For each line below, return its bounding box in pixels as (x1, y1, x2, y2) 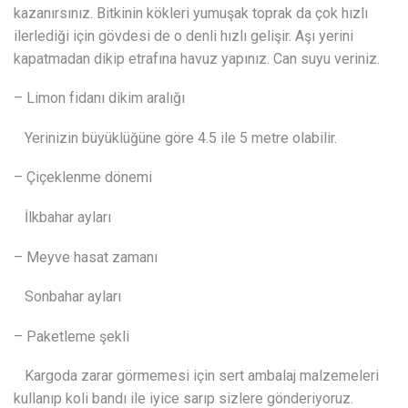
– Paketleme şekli (14, 327, 129, 345)
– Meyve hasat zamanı (14, 248, 158, 266)
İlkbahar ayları (14, 208, 111, 226)
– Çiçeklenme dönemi (14, 168, 152, 187)
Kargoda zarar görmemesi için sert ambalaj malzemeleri (14, 367, 379, 385)
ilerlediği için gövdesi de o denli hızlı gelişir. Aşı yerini (14, 26, 353, 45)
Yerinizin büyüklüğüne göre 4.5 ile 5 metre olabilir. (14, 128, 337, 147)
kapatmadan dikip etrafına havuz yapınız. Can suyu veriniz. (14, 49, 380, 67)
